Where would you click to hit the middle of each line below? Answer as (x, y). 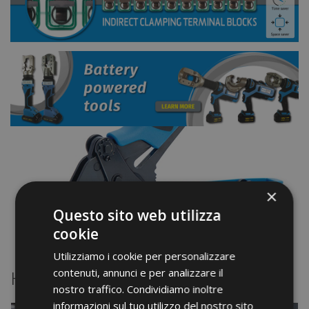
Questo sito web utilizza (137, 215)
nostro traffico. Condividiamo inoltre (138, 289)
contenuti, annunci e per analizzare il (138, 272)
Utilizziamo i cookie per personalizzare (144, 256)
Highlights (46, 279)
